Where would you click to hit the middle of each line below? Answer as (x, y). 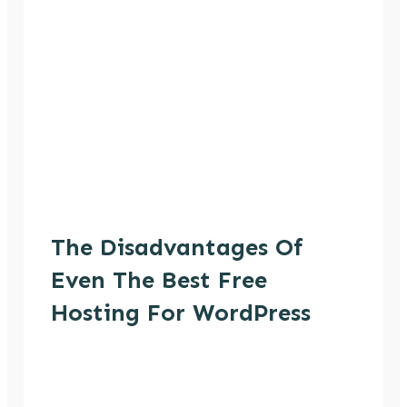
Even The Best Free (159, 281)
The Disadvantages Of (178, 248)
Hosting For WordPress (181, 313)
